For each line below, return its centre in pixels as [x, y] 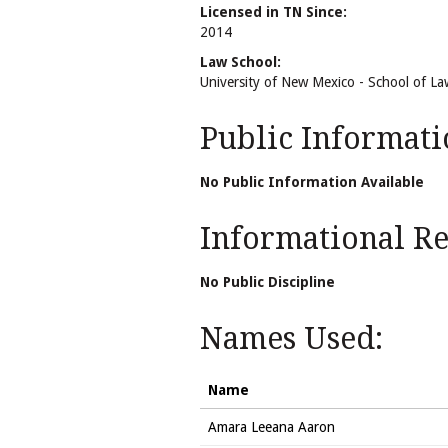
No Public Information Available [312, 181]
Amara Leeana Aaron [271, 426]
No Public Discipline [267, 281]
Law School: [240, 61]
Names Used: [291, 338]
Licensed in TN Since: [273, 11]
